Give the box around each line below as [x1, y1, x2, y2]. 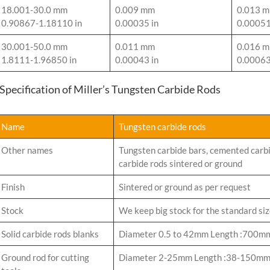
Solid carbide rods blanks [1, 228, 99, 240]
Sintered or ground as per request [119, 181, 251, 193]
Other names [1, 145, 53, 156]
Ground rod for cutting [1, 252, 89, 263]
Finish [1, 181, 25, 193]
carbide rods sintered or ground [119, 158, 242, 169]
